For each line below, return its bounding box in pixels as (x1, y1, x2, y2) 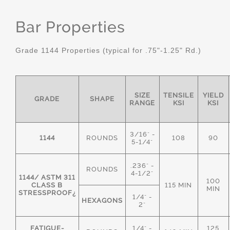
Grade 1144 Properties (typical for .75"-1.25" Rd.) (15, 46, 201, 54)
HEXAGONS (82, 197, 123, 204)
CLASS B (31, 181, 63, 189)
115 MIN (165, 181, 193, 189)
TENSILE (163, 91, 194, 99)
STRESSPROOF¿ (18, 189, 76, 197)
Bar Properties (15, 18, 125, 36)
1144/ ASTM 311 (19, 174, 75, 181)
